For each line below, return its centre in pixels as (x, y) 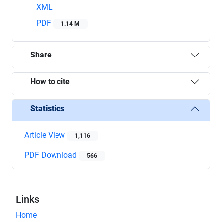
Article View (46, 135)
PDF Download (52, 155)
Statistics (47, 109)
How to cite (50, 82)
